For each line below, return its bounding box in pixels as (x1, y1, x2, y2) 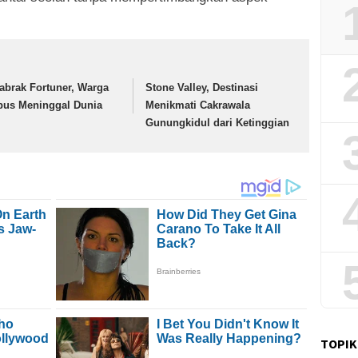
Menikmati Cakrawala (145, 99, 251, 112)
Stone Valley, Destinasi (145, 82, 259, 94)
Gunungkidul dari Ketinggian (145, 117, 290, 129)
